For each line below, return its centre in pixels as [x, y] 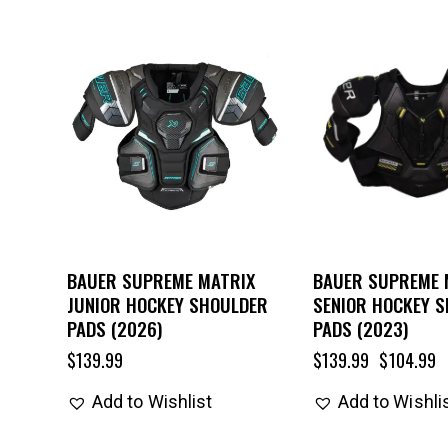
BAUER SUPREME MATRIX [160, 279]
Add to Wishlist [152, 401]
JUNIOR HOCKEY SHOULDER [167, 303]
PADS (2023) [360, 327]
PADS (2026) [114, 327]
